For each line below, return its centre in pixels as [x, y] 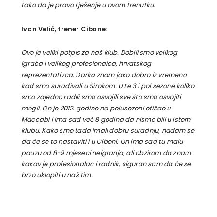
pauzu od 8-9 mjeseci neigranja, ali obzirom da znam [106, 153]
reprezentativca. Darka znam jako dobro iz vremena [104, 75]
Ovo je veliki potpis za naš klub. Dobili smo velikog [100, 52]
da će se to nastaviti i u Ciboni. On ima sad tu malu [102, 141]
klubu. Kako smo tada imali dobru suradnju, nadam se [108, 130]
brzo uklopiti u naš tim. [57, 175]
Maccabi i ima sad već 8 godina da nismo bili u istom [106, 119]
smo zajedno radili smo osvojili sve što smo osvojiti [101, 97]
